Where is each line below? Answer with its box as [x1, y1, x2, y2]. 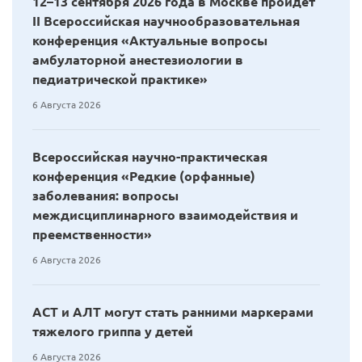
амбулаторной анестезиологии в [32, 53, 243, 68]
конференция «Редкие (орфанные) [32, 169, 255, 184]
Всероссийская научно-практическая [32, 149, 267, 165]
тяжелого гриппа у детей [32, 324, 193, 339]
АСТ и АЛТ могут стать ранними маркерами [32, 305, 314, 320]
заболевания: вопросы [32, 188, 179, 204]
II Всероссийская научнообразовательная [32, 14, 300, 29]
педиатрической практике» [32, 72, 208, 87]
